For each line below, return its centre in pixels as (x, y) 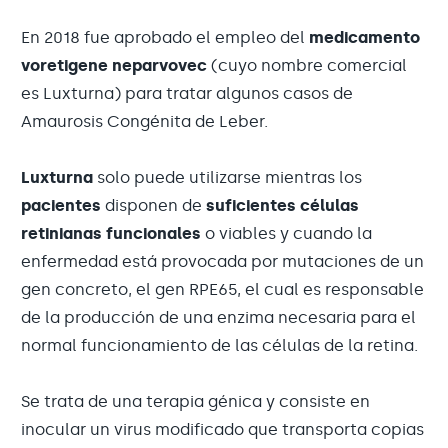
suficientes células (282, 205)
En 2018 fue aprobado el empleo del (165, 37)
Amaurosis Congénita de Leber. (144, 121)
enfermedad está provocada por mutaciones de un (222, 261)
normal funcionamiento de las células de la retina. (219, 345)
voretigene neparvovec (114, 65)
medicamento (364, 37)
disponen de (153, 205)
